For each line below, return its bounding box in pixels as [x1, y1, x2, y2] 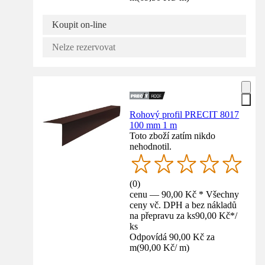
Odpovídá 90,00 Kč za [130, 232, 215, 243]
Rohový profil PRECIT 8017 [130, 109, 240, 120]
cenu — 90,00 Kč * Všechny [130, 189, 240, 200]
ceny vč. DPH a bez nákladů [130, 200, 237, 211]
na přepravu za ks [130, 211, 196, 221]
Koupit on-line [52, 20, 106, 30]
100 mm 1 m [130, 120, 177, 131]
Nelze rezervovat [52, 42, 115, 53]
